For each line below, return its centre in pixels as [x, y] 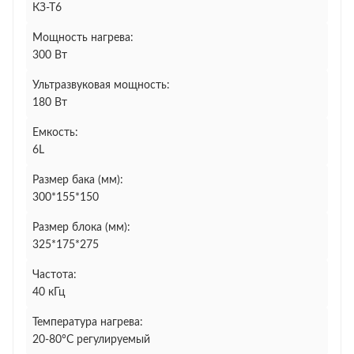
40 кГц [49, 292]
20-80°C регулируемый [91, 340]
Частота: [55, 275]
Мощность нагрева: [83, 38]
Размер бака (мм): [78, 180]
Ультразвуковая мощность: [101, 85]
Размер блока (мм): [81, 228]
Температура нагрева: [88, 322]
